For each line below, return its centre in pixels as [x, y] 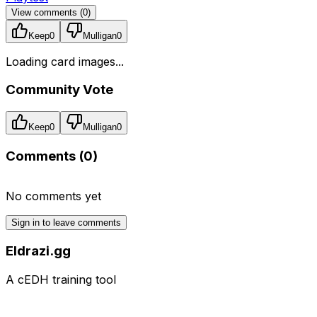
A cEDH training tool [61, 279]
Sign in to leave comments [66, 222]
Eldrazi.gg [38, 251]
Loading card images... [65, 61]
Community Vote [59, 90]
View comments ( [47, 12]
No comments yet [53, 196]
